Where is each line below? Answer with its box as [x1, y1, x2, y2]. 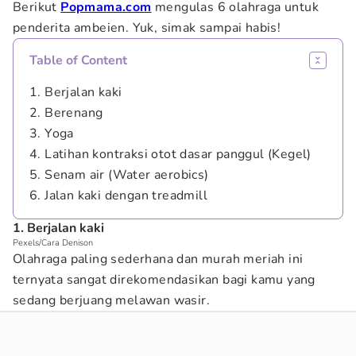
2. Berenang [29, 104, 103, 122]
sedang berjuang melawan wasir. [13, 292, 214, 309]
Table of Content [29, 52, 127, 69]
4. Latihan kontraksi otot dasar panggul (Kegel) [29, 145, 311, 163]
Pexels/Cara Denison [13, 237, 93, 249]
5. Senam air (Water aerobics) [29, 166, 209, 184]
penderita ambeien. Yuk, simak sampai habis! [13, 19, 281, 37]
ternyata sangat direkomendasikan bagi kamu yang [13, 271, 315, 288]
